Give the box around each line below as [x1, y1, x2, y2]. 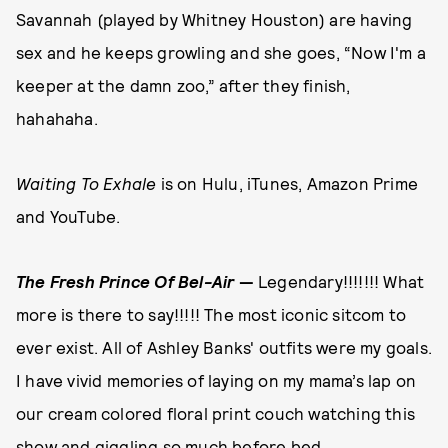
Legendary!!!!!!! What [258, 271, 425, 292]
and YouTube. [16, 206, 121, 227]
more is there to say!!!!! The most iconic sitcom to [16, 304, 407, 325]
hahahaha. [16, 108, 98, 129]
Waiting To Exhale [16, 173, 161, 194]
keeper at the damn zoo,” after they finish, [16, 75, 351, 96]
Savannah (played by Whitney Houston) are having [16, 9, 413, 30]
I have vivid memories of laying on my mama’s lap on [16, 370, 417, 391]
